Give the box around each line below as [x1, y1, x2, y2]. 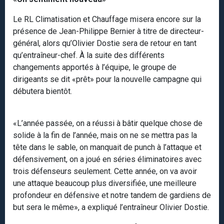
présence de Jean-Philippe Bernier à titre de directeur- [13, 26, 204, 36]
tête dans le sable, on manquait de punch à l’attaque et [13, 142, 201, 152]
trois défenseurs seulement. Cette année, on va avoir [13, 166, 197, 176]
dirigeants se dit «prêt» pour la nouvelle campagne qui [13, 74, 201, 84]
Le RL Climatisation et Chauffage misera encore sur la [13, 14, 201, 24]
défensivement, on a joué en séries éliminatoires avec [13, 154, 201, 164]
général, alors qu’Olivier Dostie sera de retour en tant [13, 38, 196, 48]
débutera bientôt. [13, 86, 72, 96]
